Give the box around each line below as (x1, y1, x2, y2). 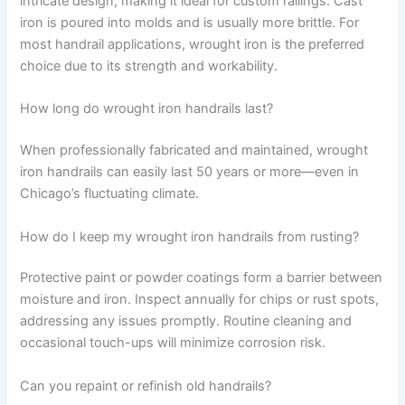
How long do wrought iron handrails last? (20, 100, 274, 118)
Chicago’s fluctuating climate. (20, 185, 200, 202)
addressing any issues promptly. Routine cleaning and (20, 313, 353, 330)
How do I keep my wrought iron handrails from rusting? (20, 228, 360, 245)
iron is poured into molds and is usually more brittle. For (20, 14, 360, 32)
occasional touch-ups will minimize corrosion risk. (20, 334, 326, 352)
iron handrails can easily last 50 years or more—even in (20, 164, 360, 181)
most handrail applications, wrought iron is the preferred (20, 36, 365, 53)
